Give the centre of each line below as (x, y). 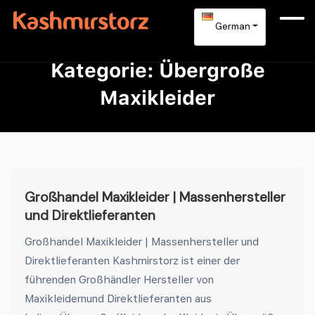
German (231, 26)
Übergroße (212, 70)
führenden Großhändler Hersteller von (119, 279)
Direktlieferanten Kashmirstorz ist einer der (132, 260)
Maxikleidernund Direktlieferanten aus (118, 298)
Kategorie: (104, 70)
